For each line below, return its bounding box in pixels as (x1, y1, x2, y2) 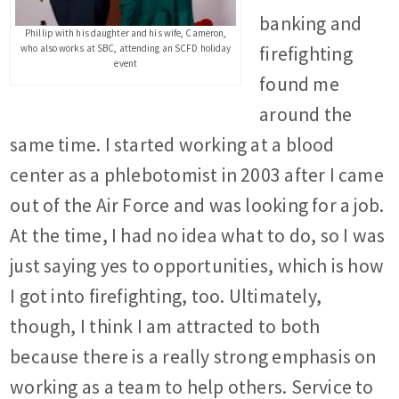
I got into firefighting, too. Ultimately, (10, 284, 322, 309)
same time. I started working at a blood (10, 133, 335, 158)
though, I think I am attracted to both (10, 314, 321, 339)
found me (259, 72, 339, 97)
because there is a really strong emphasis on (10, 345, 377, 370)
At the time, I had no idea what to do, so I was (10, 224, 386, 248)
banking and (259, 12, 362, 37)
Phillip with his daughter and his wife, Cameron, (25, 26, 227, 39)
